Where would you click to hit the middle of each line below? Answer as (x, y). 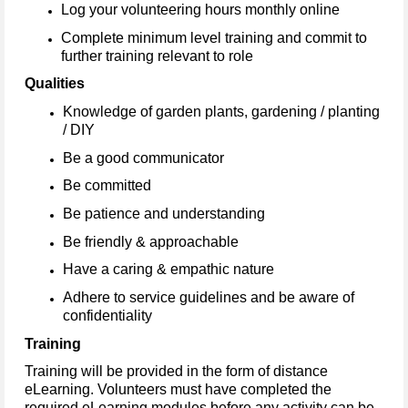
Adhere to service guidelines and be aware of (209, 298)
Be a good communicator (143, 158)
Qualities (55, 84)
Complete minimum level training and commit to (214, 37)
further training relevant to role (157, 56)
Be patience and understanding (164, 214)
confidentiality (107, 316)
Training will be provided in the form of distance (176, 372)
